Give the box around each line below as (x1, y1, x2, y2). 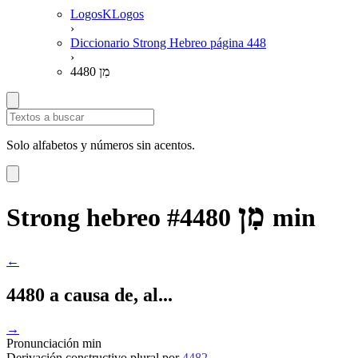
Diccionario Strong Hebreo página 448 (70, 36, 266, 50)
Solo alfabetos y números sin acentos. (6, 138, 195, 152)
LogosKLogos (70, 7, 144, 21)
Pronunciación (6, 336, 82, 350)
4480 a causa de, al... (6, 284, 173, 305)
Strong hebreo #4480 (6, 203, 231, 233)
